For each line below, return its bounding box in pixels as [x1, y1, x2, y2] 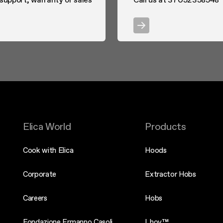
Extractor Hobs [145, 169, 196, 179]
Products [145, 119, 186, 133]
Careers [23, 193, 47, 203]
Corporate [23, 169, 57, 179]
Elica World [23, 119, 71, 133]
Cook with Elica [23, 145, 74, 155]
